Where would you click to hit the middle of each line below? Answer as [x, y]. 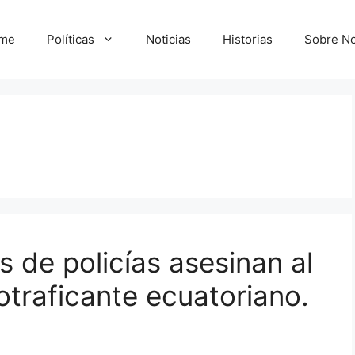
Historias [248, 39]
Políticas [71, 39]
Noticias [168, 39]
